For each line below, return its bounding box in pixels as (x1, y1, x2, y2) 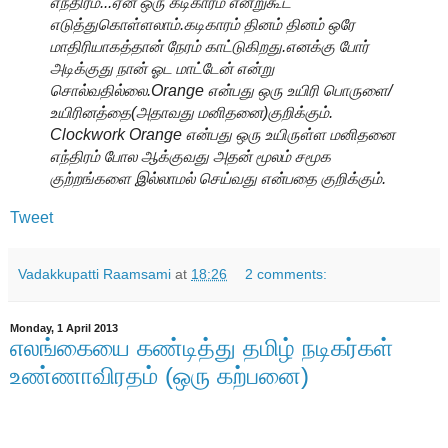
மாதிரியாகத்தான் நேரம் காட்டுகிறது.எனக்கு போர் (49, 37, 369, 55)
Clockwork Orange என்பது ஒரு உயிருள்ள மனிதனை (49, 125, 395, 143)
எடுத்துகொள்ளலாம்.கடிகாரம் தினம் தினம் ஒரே (49, 15, 355, 33)
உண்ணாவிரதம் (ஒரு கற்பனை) (10, 361, 309, 389)
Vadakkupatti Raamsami (18, 265, 171, 282)
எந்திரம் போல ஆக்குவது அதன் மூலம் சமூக (49, 147, 331, 165)
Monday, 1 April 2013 (10, 321, 118, 334)
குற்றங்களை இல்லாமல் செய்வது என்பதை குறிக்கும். (49, 169, 386, 187)
